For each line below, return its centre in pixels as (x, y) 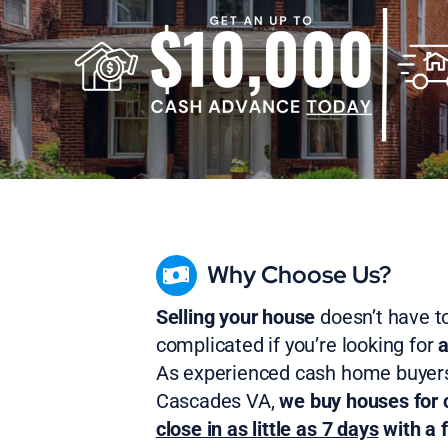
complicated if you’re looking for (297, 345)
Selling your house (235, 317)
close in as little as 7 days (267, 429)
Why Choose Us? (299, 275)
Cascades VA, (217, 401)
